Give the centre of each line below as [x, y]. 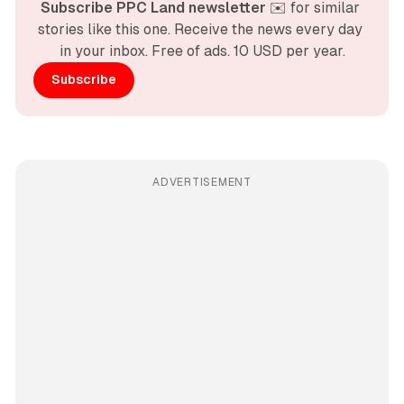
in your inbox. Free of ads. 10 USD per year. [202, 50]
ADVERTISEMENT [202, 182]
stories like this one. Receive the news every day [200, 29]
